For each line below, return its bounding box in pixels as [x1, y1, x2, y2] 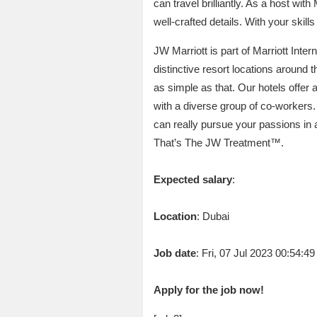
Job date [153, 246, 196, 259]
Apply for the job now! [153, 283, 264, 296]
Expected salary [153, 173, 232, 185]
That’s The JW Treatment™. [153, 136, 284, 149]
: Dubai [196, 209, 229, 222]
